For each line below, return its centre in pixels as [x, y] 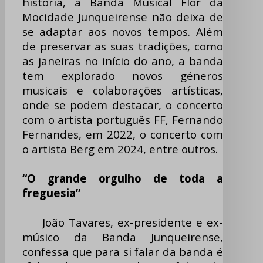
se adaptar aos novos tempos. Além [123, 32]
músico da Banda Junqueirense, [123, 237]
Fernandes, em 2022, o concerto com [123, 134]
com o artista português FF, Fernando [123, 120]
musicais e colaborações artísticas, [123, 90]
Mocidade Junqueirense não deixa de [123, 17]
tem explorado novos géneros [123, 76]
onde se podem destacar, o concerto [123, 105]
